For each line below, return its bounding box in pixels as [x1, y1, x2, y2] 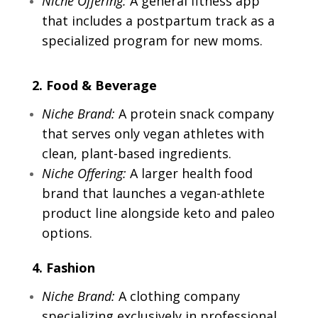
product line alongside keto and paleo [41, 204, 275, 222]
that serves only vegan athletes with [41, 125, 264, 143]
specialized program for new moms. [41, 32, 263, 50]
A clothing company [114, 287, 240, 305]
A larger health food [126, 165, 253, 182]
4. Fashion [31, 259, 95, 277]
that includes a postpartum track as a [41, 12, 275, 30]
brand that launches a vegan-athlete [41, 185, 265, 202]
